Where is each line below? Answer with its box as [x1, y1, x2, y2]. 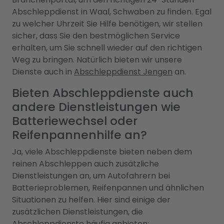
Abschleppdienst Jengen [74, 66, 172, 77]
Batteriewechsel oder [12, 112, 137, 129]
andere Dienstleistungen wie [12, 98, 180, 115]
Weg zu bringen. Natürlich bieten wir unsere [12, 54, 182, 65]
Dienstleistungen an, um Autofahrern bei [12, 170, 170, 181]
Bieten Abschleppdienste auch [12, 84, 193, 101]
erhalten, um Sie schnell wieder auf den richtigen [12, 42, 202, 53]
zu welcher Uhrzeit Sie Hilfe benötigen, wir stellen [12, 18, 202, 29]
